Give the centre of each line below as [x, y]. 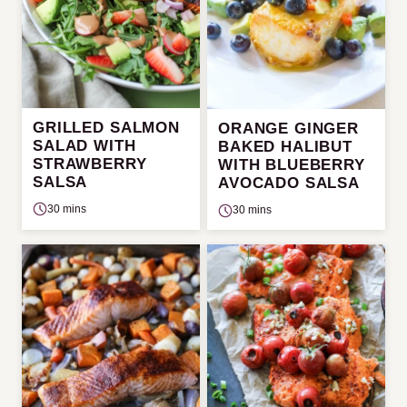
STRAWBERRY [90, 164]
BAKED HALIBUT [286, 147]
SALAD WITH [84, 145]
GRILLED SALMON [106, 127]
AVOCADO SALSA [289, 183]
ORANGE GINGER [289, 129]
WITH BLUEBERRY [292, 165]
